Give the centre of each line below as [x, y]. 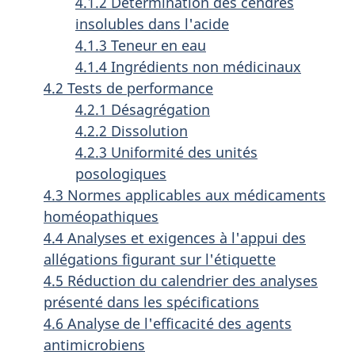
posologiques [121, 174]
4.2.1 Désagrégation [143, 109]
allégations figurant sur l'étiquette [160, 259]
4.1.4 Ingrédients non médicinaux [188, 67]
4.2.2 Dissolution [132, 131]
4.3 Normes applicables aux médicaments [185, 195]
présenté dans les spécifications [151, 302]
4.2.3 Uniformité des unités [166, 152]
